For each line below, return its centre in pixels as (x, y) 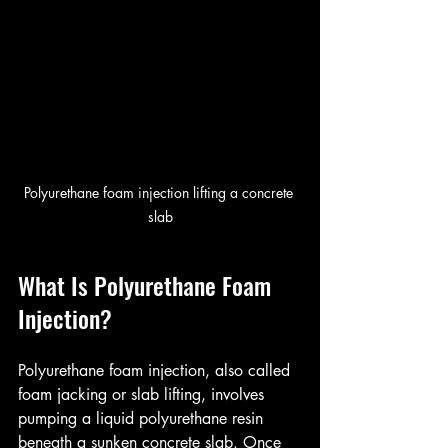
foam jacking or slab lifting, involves (143, 395)
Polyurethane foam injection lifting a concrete (160, 193)
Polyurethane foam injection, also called (156, 371)
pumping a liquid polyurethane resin (143, 419)
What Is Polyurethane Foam (147, 285)
